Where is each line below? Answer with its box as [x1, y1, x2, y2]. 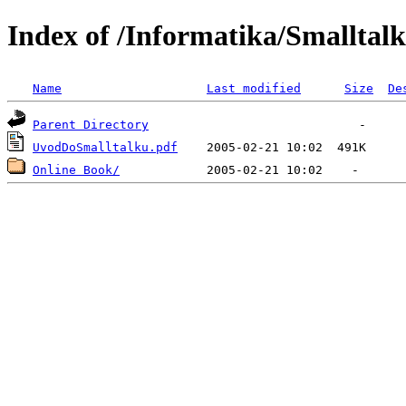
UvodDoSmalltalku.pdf [33, 140, 178, 154]
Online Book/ [33, 162, 120, 177]
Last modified [207, 81, 301, 95]
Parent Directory [33, 117, 149, 131]
